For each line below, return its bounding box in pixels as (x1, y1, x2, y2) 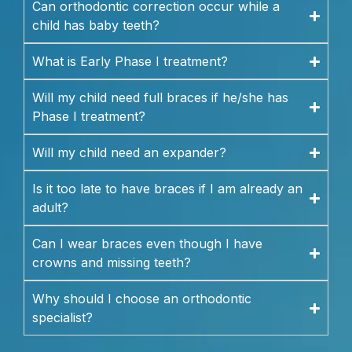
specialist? (32, 310, 93, 326)
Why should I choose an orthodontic (32, 291, 251, 307)
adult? (32, 200, 68, 216)
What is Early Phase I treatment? (32, 53, 228, 70)
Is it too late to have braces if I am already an (32, 181, 302, 197)
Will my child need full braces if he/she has (32, 90, 288, 106)
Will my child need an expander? (32, 145, 226, 161)
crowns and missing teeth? (32, 255, 191, 271)
